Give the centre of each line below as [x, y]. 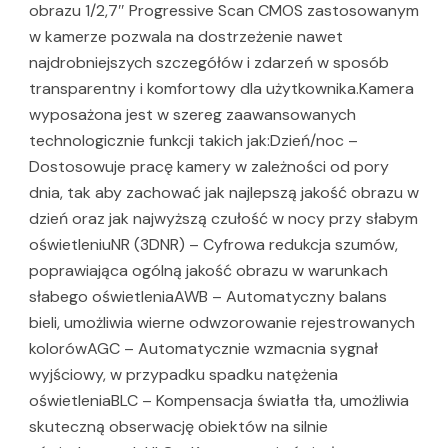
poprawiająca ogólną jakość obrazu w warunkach [208, 270]
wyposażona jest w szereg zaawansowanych [192, 114]
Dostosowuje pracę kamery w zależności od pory [209, 166]
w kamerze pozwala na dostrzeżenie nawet [186, 36]
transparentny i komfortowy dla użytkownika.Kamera [221, 88]
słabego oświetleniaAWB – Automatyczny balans [208, 296]
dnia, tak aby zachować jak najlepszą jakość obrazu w [224, 192]
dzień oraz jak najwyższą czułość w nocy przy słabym [223, 218]
